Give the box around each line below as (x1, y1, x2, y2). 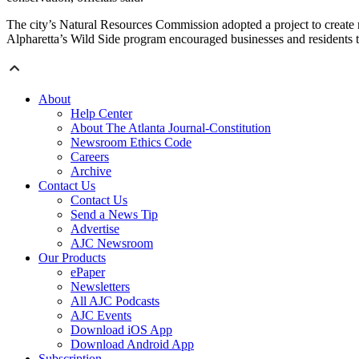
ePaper (71, 265, 105, 280)
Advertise (71, 222, 119, 236)
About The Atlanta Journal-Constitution (71, 121, 271, 135)
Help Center (71, 107, 132, 121)
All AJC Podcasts (71, 294, 159, 309)
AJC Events (71, 309, 131, 323)
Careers (71, 150, 109, 164)
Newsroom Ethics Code (71, 135, 192, 150)
